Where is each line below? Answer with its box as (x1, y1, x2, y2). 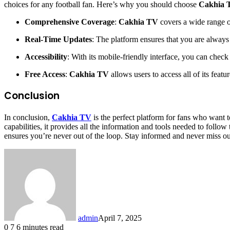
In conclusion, (4, 113, 52, 122)
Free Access (25, 69, 65, 79)
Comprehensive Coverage (25, 17, 114, 26)
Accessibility (25, 52, 67, 61)
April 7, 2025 (98, 214, 142, 222)
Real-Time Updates (25, 34, 92, 44)
